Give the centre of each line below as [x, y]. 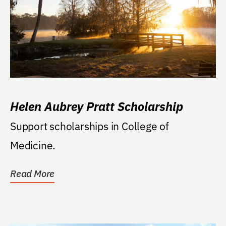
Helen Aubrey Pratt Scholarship [97, 106]
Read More [33, 173]
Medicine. [33, 145]
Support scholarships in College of [90, 126]
